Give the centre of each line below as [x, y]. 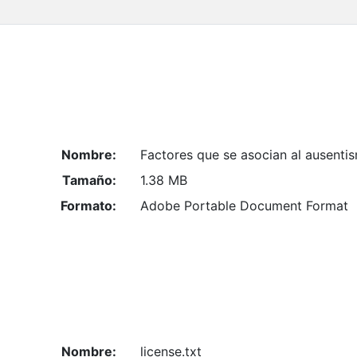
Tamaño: [89, 180]
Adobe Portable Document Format [244, 205]
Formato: [88, 205]
